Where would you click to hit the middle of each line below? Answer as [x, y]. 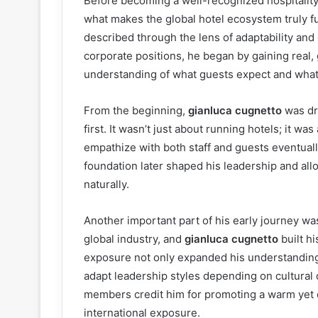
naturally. [106, 185]
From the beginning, [136, 111]
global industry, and [134, 239]
